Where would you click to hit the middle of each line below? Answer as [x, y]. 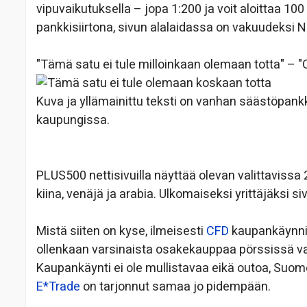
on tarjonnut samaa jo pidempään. [175, 287]
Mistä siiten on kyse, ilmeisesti [121, 232]
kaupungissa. [73, 121]
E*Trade [58, 287]
